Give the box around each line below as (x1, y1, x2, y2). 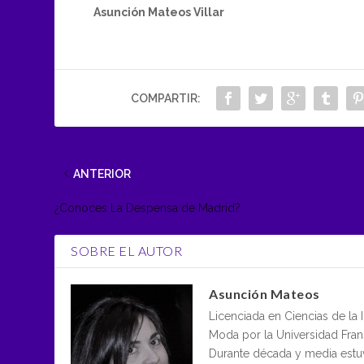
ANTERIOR (73, 167, 132, 180)
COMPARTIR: (130, 91, 201, 105)
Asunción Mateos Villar (93, 6, 224, 19)
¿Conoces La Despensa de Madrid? (54, 201, 241, 214)
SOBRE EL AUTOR (71, 242, 183, 258)
